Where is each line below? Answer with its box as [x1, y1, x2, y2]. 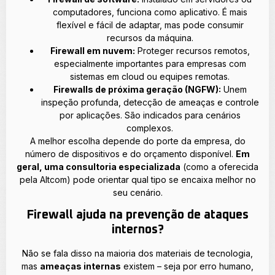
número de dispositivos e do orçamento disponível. [25, 148, 236, 159]
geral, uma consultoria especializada [17, 161, 180, 172]
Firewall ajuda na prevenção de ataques [26, 208, 249, 221]
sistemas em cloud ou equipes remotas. [70, 71, 230, 82]
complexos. [126, 122, 173, 133]
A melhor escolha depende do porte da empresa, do [29, 135, 246, 146]
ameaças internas [40, 260, 121, 271]
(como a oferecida [180, 161, 258, 172]
